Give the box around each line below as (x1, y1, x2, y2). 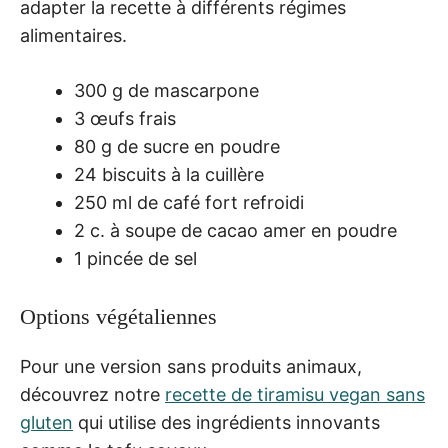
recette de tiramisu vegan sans (165, 384, 425, 406)
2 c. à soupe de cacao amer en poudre (74, 220, 397, 242)
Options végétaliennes (20, 304, 217, 330)
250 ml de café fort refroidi (74, 192, 304, 214)
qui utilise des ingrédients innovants (73, 412, 380, 434)
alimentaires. (20, 25, 127, 47)
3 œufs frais (74, 108, 176, 130)
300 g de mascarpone (74, 80, 259, 102)
